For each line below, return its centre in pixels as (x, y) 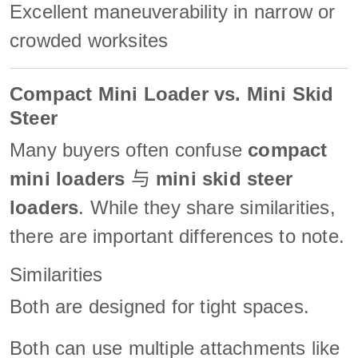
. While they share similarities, (207, 207)
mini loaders (68, 178)
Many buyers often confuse (129, 149)
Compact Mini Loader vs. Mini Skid (172, 93)
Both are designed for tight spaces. (159, 306)
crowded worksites (89, 40)
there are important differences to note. (177, 236)
